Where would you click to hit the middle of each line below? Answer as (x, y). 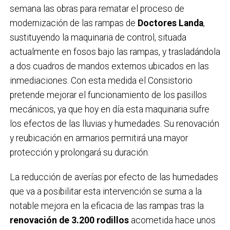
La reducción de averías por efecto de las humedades (114, 177)
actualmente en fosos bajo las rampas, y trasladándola (115, 52)
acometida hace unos (172, 220)
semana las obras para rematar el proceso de (97, 8)
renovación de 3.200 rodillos (69, 220)
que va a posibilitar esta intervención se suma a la (106, 191)
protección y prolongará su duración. (79, 152)
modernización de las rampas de (73, 23)
